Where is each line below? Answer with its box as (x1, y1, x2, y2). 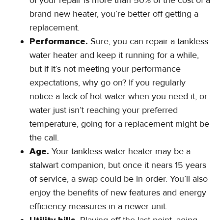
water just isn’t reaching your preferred (29, 105, 178, 116)
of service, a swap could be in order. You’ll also (29, 173, 208, 185)
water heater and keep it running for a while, (29, 50, 199, 61)
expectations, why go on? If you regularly (29, 77, 186, 88)
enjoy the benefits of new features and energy (29, 187, 206, 198)
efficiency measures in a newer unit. (29, 201, 167, 212)
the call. (29, 132, 59, 143)
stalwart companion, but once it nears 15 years (29, 160, 206, 171)
